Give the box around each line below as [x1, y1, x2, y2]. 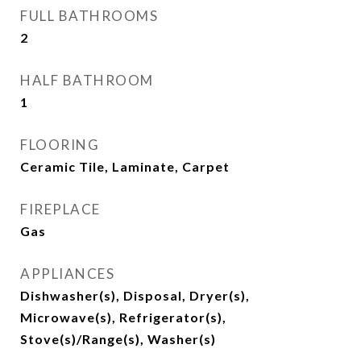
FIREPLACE [20, 201, 101, 218]
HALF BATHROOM [20, 72, 154, 89]
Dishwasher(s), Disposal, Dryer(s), [20, 288, 250, 303]
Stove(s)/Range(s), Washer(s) [20, 331, 216, 346]
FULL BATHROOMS [20, 7, 158, 24]
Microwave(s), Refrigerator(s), [20, 309, 226, 325]
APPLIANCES [20, 265, 114, 282]
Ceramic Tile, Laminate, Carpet [20, 159, 230, 174]
